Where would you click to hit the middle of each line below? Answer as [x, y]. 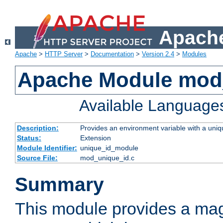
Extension [95, 138]
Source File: [37, 158]
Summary [59, 185]
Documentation [112, 54]
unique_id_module [109, 148]
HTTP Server [64, 54]
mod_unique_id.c [107, 158]
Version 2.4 [158, 54]
